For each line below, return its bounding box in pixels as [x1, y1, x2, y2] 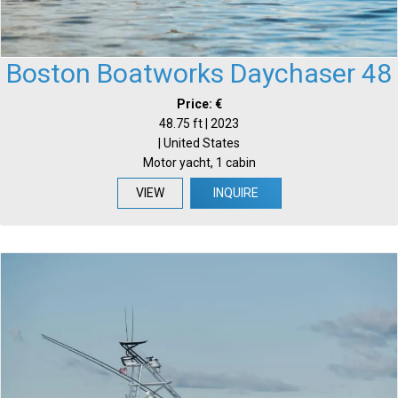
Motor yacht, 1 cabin [142, 155, 256, 171]
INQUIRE [212, 186, 259, 201]
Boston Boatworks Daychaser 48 [6, 58, 392, 90]
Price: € [176, 97, 222, 112]
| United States [158, 136, 240, 151]
